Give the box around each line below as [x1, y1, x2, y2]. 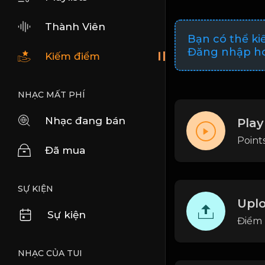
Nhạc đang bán [45, 115, 125, 127]
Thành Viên [45, 21, 105, 33]
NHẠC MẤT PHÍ [18, 89, 85, 100]
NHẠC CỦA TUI [18, 248, 82, 258]
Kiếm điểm [45, 50, 100, 62]
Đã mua [45, 144, 85, 156]
